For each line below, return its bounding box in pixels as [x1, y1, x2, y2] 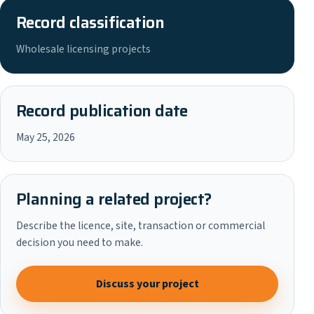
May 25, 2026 [16, 130, 75, 145]
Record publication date [16, 98, 188, 123]
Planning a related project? [16, 186, 212, 212]
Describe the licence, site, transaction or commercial [16, 218, 265, 233]
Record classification [16, 10, 164, 35]
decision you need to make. [16, 235, 143, 250]
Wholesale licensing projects [16, 41, 151, 57]
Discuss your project [95, 275, 199, 292]
